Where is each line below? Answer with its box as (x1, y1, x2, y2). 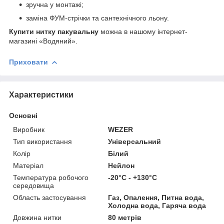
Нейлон (108, 161, 135, 169)
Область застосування (13, 193, 86, 201)
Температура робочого (13, 173, 88, 181)
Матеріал (13, 161, 43, 169)
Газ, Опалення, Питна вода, (108, 193, 204, 201)
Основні (9, 111, 37, 119)
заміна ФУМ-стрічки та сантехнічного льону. (26, 13, 169, 22)
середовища (13, 181, 54, 189)
